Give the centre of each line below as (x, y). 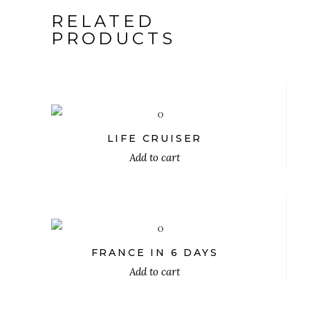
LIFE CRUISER (155, 138)
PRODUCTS (113, 38)
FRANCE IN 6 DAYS (155, 253)
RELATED (103, 21)
